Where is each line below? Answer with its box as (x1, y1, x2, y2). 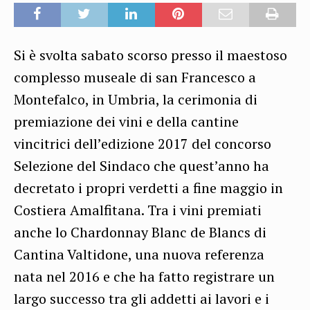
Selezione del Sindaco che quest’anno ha (14, 156, 269, 175)
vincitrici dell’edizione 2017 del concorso (14, 134, 271, 153)
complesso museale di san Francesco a (14, 67, 256, 86)
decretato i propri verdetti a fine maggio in (14, 178, 283, 197)
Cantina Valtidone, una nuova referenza (14, 244, 264, 264)
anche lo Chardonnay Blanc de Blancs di (14, 222, 266, 241)
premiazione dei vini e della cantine (14, 111, 239, 131)
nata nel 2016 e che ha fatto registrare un (14, 266, 275, 286)
